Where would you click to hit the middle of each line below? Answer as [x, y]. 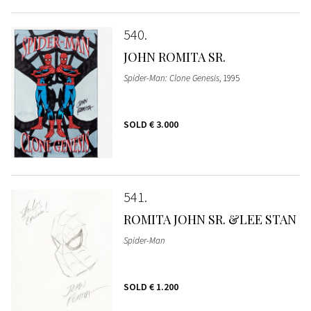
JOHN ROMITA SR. [174, 57]
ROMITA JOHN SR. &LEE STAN [210, 219]
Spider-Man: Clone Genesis [171, 78]
